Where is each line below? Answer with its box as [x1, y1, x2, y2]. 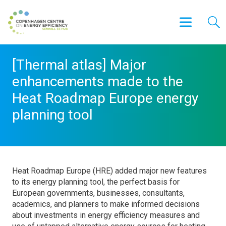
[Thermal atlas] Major [12, 56, 146, 73]
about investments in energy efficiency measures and [12, 210, 200, 220]
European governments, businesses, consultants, [12, 188, 185, 198]
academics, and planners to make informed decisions [12, 199, 200, 209]
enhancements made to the [12, 73, 183, 90]
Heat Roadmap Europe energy [12, 90, 198, 106]
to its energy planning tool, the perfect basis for [12, 177, 180, 187]
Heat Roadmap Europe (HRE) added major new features [12, 166, 207, 176]
